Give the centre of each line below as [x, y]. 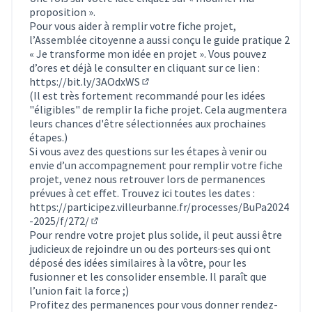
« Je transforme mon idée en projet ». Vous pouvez [148, 53]
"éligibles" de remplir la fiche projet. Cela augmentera [158, 109]
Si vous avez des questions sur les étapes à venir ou [148, 151]
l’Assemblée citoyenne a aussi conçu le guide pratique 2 [159, 39]
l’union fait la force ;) [79, 290]
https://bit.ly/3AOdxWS [85, 81]
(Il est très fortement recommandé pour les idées [147, 95]
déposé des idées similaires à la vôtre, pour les [138, 262]
